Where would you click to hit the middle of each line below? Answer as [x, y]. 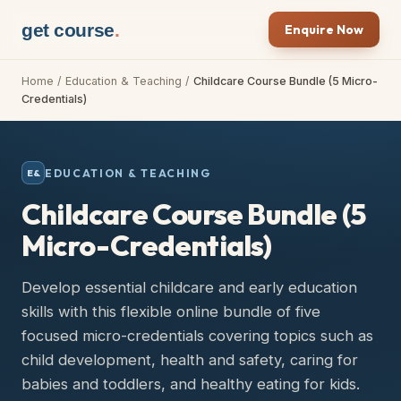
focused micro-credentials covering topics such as [197, 336]
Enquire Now [324, 30]
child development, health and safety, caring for [190, 360]
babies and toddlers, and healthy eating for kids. [191, 384]
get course [68, 30]
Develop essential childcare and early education [189, 287]
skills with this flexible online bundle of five [171, 311]
